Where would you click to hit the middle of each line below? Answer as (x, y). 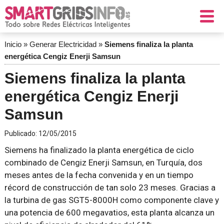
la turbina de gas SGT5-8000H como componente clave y (111, 200)
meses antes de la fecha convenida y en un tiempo (99, 175)
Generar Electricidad (63, 44)
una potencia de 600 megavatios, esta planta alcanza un (109, 212)
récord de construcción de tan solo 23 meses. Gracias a (110, 187)
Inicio (13, 44)
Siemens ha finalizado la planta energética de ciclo (99, 150)
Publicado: (21, 133)
